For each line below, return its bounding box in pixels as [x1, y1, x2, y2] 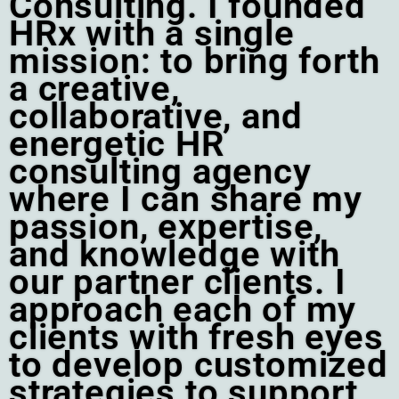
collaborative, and [9, 95, 303, 138]
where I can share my [9, 178, 362, 221]
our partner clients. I [9, 261, 346, 304]
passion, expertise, [9, 206, 323, 248]
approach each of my [9, 289, 357, 331]
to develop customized [9, 344, 388, 387]
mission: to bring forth [9, 40, 380, 83]
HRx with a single [9, 12, 295, 55]
